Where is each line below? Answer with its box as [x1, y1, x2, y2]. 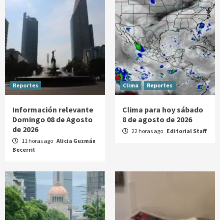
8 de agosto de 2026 [122, 114, 192, 125]
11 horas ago [21, 137, 54, 145]
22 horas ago [131, 127, 164, 135]
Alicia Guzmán [56, 137, 96, 145]
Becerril [12, 146, 35, 154]
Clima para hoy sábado [122, 105, 203, 115]
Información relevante [12, 105, 93, 115]
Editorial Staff [166, 127, 207, 135]
